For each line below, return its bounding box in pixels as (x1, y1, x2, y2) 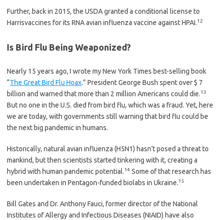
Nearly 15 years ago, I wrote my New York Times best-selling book (7, 67, 206, 75)
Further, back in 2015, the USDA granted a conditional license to (7, 7, 200, 15)
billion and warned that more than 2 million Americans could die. (7, 89, 200, 98)
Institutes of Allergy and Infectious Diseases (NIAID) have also (7, 211, 194, 219)
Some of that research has (130, 167, 211, 175)
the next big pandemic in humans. (7, 123, 108, 132)
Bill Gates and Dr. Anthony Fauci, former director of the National (7, 199, 198, 208)
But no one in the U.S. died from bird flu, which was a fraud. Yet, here (7, 101, 213, 109)
